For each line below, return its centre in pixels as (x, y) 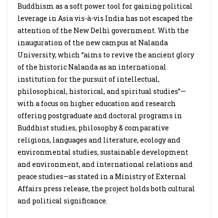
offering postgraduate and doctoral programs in (100, 116)
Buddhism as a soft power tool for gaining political (105, 6)
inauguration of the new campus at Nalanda (93, 43)
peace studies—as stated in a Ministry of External (102, 176)
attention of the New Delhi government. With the (103, 30)
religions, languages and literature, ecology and (99, 140)
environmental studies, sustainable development (103, 152)
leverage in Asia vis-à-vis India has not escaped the (105, 18)
